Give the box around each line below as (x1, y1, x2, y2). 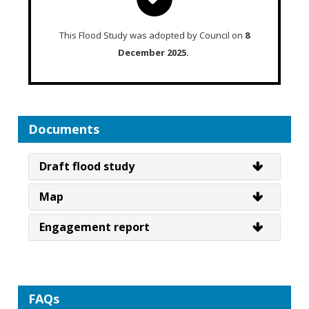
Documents (28, 121, 100, 138)
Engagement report (39, 219, 150, 235)
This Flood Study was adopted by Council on (59, 29, 245, 42)
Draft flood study (39, 159, 135, 175)
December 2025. (118, 46, 189, 59)
